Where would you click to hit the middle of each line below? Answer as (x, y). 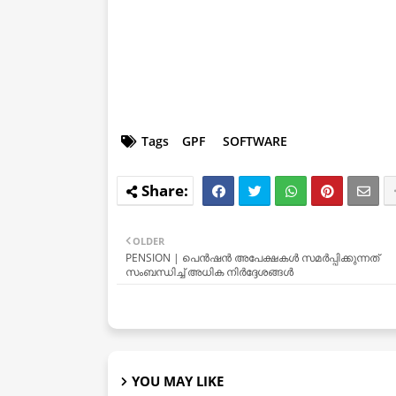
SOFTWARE (255, 141)
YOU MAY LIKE (178, 381)
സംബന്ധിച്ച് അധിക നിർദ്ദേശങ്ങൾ (209, 272)
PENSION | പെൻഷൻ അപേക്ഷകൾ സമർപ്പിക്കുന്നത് (252, 258)
